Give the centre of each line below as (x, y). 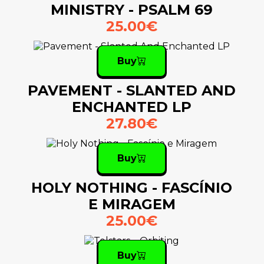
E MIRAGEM (132, 204)
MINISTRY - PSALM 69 (132, 10)
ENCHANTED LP (132, 107)
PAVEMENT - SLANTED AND (132, 91)
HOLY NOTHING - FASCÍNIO (132, 188)
